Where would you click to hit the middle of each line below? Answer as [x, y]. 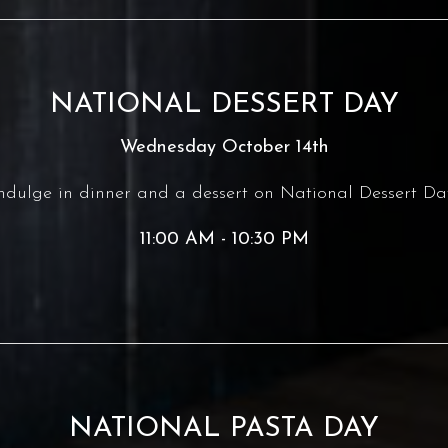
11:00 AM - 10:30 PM [224, 239]
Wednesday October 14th [224, 147]
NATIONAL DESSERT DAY [224, 105]
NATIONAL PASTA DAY [224, 429]
